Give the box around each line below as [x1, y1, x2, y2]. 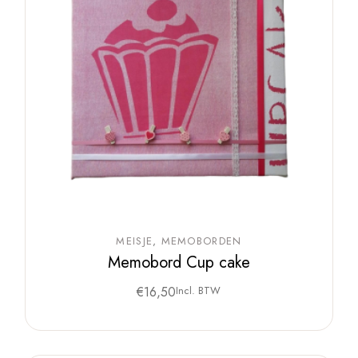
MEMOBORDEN [161, 233, 242, 249]
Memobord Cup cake [107, 250, 250, 274]
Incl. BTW [176, 282, 221, 298]
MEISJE [116, 233, 153, 249]
